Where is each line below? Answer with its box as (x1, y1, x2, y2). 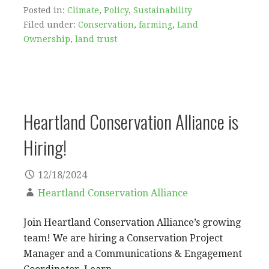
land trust (75, 34, 117, 44)
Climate (67, 5, 99, 15)
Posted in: (23, 5, 67, 15)
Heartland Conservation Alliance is (23, 107, 238, 135)
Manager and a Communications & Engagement (23, 248, 242, 260)
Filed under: (23, 19, 78, 29)
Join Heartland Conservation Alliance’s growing (23, 217, 241, 229)
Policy (104, 5, 128, 15)
